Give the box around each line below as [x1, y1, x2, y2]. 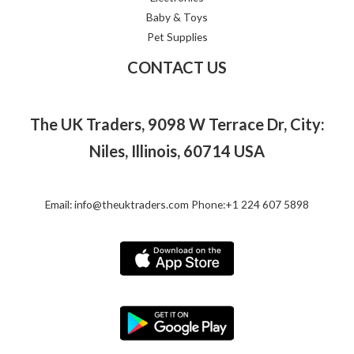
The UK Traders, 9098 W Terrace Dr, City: [29, 114, 325, 134]
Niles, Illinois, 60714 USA [89, 141, 265, 160]
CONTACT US [127, 58, 227, 77]
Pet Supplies [146, 30, 208, 44]
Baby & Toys [146, 10, 208, 24]
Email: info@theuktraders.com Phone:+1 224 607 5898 [45, 198, 309, 212]
